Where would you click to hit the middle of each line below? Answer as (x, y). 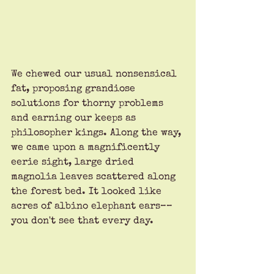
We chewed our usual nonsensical (95, 74)
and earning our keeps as (75, 118)
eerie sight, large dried (74, 162)
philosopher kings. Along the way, (98, 133)
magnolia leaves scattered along (95, 177)
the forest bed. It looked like (88, 192)
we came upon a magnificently (87, 148)
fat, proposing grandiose (75, 89)
